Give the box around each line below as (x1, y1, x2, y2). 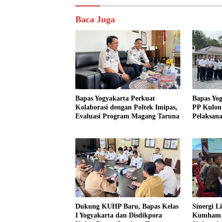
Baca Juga (75, 14, 115, 25)
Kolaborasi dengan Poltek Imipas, (75, 104, 177, 111)
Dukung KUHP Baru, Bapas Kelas (75, 203, 178, 211)
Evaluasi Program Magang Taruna (75, 112, 179, 120)
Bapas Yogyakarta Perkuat (75, 95, 155, 103)
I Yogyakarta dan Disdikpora (75, 212, 162, 220)
